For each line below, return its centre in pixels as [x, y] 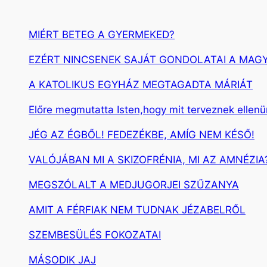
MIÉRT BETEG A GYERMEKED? [102, 35]
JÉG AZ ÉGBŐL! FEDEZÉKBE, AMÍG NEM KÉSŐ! [142, 135]
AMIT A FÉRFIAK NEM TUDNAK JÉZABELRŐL [137, 210]
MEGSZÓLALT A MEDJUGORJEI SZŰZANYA [134, 185]
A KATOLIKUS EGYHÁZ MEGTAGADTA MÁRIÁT [141, 85]
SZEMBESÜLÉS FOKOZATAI [95, 235]
